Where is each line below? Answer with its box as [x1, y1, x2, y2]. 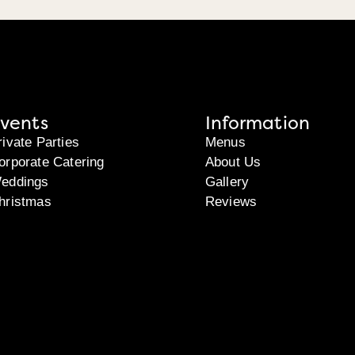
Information [204, 111, 310, 136]
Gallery [204, 174, 250, 190]
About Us [204, 155, 261, 170]
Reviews [204, 194, 258, 210]
